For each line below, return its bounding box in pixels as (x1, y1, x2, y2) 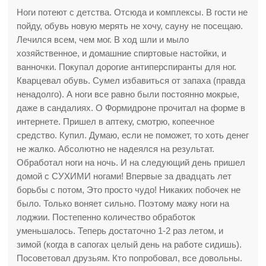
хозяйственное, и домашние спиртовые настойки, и (17, 48, 227, 58)
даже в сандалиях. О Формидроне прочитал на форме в (17, 103, 246, 113)
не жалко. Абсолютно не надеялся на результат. (17, 144, 215, 154)
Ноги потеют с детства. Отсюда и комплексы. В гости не (17, 7, 248, 17)
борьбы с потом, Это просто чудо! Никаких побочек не (17, 185, 241, 195)
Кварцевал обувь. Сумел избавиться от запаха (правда (17, 75, 246, 85)
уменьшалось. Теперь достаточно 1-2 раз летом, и (17, 226, 224, 236)
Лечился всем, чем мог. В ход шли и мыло (17, 34, 189, 45)
